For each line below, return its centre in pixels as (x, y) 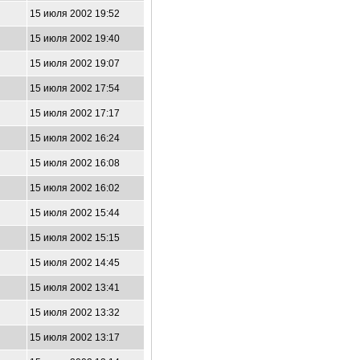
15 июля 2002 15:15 (75, 238)
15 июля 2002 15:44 (75, 213)
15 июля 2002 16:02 (75, 188)
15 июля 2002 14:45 (75, 263)
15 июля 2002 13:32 (75, 313)
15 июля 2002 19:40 (75, 39)
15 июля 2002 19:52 (75, 14)
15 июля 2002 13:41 (75, 288)
